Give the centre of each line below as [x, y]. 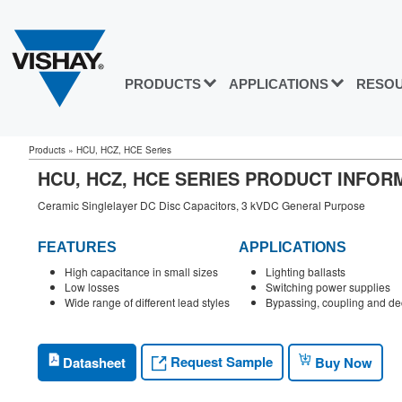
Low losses [92, 287]
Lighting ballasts [306, 272]
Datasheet [92, 362]
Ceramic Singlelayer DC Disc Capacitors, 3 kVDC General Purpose [201, 205]
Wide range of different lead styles [147, 302]
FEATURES [77, 248]
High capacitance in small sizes [141, 272]
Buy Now [342, 362]
